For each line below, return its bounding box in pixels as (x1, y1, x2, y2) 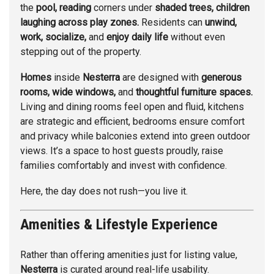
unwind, (205, 17, 237, 29)
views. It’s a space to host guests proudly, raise (20, 145, 223, 157)
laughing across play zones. (20, 17, 139, 29)
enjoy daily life (106, 31, 168, 43)
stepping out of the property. (20, 46, 141, 58)
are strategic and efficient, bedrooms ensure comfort (20, 116, 245, 128)
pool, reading (36, 2, 91, 14)
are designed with (122, 72, 201, 84)
